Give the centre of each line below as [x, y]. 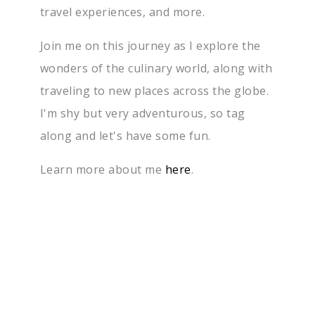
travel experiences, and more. [122, 12]
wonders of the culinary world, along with [156, 69]
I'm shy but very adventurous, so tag [142, 114]
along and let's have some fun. [125, 136]
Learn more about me [102, 170]
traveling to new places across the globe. [154, 91]
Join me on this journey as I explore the [150, 46]
